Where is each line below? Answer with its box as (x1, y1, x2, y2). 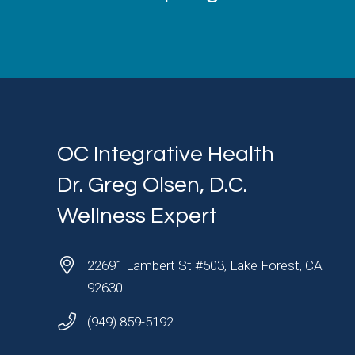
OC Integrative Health (57, 143, 274, 166)
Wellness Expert (57, 204, 217, 228)
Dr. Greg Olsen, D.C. (57, 174, 247, 197)
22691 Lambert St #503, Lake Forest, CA (87, 257, 323, 273)
